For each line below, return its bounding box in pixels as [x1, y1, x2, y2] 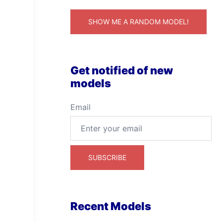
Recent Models [70, 200, 151, 213]
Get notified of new [70, 64, 173, 77]
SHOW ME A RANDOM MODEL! [88, 17, 189, 26]
